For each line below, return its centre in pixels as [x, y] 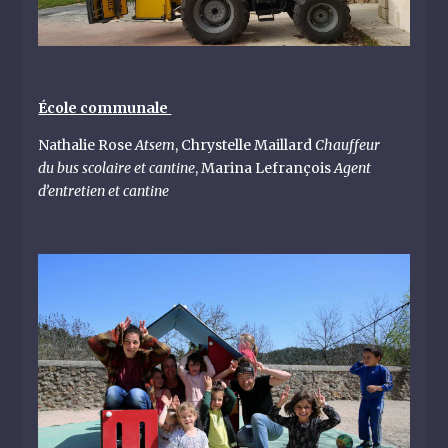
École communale [105, 108]
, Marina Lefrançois [265, 168]
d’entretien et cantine [104, 191]
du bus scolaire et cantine [117, 168]
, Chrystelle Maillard [244, 145]
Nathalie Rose [87, 145]
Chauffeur [346, 145]
